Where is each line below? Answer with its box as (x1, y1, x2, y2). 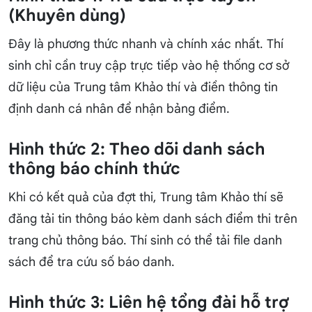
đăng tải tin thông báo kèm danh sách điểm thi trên (8, 211, 297, 227)
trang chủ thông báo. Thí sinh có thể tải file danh (8, 233, 282, 249)
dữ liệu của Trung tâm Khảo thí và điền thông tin (8, 79, 278, 95)
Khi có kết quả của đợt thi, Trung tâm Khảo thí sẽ (8, 189, 283, 205)
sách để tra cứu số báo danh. (8, 254, 175, 270)
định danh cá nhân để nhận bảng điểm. (8, 101, 230, 117)
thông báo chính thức (8, 158, 180, 180)
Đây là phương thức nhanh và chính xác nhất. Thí (8, 36, 283, 52)
